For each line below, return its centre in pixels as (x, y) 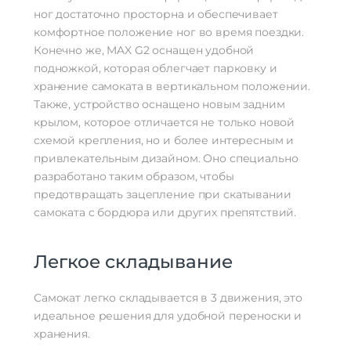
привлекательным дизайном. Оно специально (166, 159)
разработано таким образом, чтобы (134, 177)
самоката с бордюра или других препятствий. (165, 213)
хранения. (62, 334)
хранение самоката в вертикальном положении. (172, 87)
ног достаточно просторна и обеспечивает (156, 14)
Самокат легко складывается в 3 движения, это (168, 298)
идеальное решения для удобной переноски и (168, 316)
